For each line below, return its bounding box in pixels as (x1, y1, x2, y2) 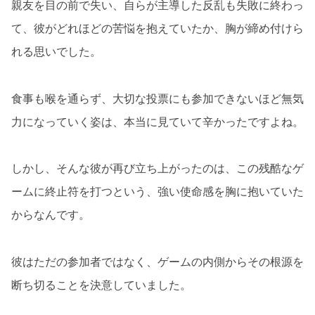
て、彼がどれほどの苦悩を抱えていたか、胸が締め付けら (11, 20, 304, 35)
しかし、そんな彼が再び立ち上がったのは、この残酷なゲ (11, 161, 304, 176)
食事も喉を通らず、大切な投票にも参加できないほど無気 (11, 91, 304, 105)
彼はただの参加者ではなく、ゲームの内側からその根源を (11, 254, 304, 269)
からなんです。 (11, 207, 90, 222)
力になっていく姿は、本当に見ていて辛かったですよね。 (11, 114, 304, 129)
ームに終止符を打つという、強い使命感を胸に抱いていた (11, 184, 304, 199)
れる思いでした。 (11, 44, 101, 58)
